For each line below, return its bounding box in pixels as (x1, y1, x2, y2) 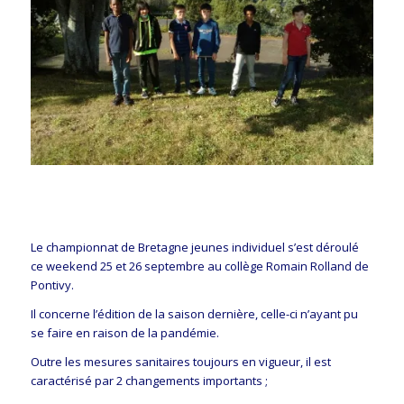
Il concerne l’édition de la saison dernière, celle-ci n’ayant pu (30, 306, 358, 323)
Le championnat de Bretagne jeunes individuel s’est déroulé (30, 239, 359, 256)
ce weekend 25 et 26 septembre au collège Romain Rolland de (30, 258, 369, 275)
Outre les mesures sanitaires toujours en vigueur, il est (30, 353, 331, 371)
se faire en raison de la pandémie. (30, 325, 219, 342)
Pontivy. (30, 277, 74, 294)
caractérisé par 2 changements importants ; (30, 372, 268, 390)
